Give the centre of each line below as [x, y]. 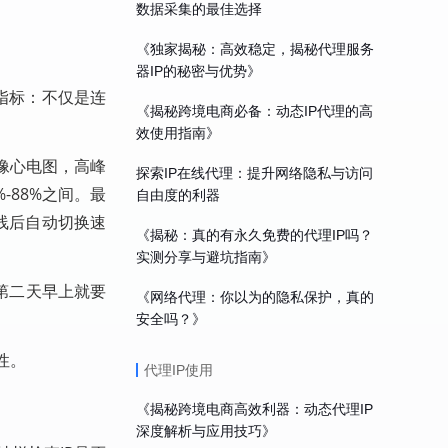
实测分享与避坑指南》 [206, 257]
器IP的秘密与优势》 [198, 71]
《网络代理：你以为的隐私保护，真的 [255, 297]
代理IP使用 [178, 370]
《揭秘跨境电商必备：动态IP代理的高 [254, 111]
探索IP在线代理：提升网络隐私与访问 [254, 173]
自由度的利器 [178, 195]
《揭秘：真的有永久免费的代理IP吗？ [254, 235]
